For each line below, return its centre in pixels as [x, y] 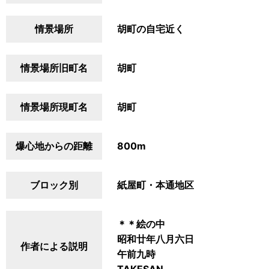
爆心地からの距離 [54, 146]
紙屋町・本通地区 [156, 185]
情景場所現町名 [54, 107]
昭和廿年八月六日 [156, 239]
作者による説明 [54, 246]
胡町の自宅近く [151, 29]
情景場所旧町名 [54, 68]
